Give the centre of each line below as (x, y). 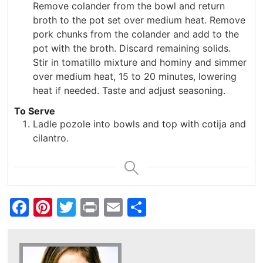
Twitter (103, 207)
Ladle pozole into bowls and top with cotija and (140, 124)
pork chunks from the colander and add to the (136, 34)
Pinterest (86, 207)
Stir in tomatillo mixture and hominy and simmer (140, 63)
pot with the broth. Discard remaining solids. (132, 48)
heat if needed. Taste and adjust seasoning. (129, 91)
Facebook (65, 207)
